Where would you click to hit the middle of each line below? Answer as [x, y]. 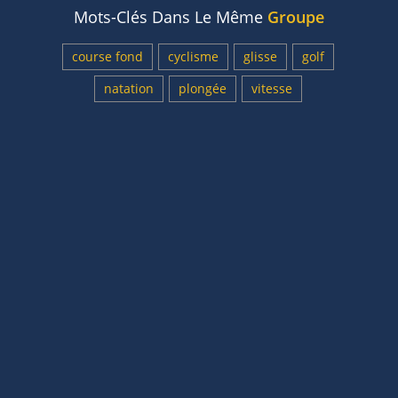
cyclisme [193, 56]
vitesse [272, 88]
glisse [260, 56]
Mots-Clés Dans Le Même [171, 17]
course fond [107, 56]
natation [129, 88]
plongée [203, 88]
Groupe [296, 17]
